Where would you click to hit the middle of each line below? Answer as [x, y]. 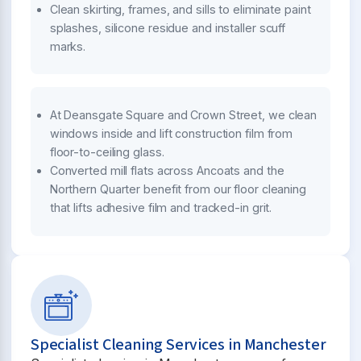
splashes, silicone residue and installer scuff [168, 28]
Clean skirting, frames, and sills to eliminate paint [180, 9]
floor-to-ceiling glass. [107, 152]
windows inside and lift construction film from [171, 134]
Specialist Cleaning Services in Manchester [178, 344]
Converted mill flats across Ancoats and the [167, 171]
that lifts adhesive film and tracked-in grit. [161, 208]
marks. [68, 46]
